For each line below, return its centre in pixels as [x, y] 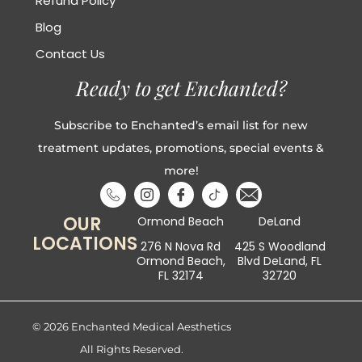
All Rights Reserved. [132, 350]
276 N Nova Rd [181, 246]
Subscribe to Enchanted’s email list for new [181, 126]
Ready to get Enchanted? [181, 88]
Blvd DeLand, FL [280, 261]
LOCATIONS [85, 243]
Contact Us [70, 54]
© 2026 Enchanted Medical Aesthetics [132, 327]
